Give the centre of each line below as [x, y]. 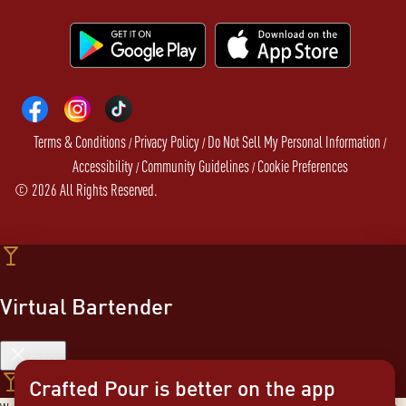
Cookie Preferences [303, 166]
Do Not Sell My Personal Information [295, 141]
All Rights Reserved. [107, 189]
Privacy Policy [167, 141]
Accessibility [103, 166]
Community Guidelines [195, 166]
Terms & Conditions [80, 141]
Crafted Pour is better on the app [182, 388]
